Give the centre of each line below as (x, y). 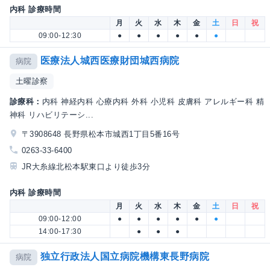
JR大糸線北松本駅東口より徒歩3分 (86, 167)
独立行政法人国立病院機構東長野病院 (125, 257)
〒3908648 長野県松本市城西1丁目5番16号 (101, 134)
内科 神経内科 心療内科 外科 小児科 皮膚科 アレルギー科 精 (153, 101)
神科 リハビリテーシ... (52, 115)
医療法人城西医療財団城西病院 (110, 61)
